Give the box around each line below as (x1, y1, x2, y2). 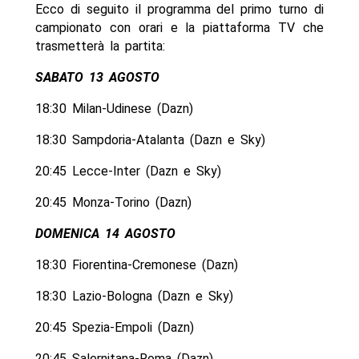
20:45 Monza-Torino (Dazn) (34, 195, 192, 211)
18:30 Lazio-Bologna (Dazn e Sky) (34, 288, 233, 305)
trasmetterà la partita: (34, 38, 165, 54)
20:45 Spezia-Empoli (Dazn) (34, 320, 194, 336)
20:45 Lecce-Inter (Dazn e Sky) (34, 163, 221, 179)
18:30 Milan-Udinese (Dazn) (34, 101, 193, 117)
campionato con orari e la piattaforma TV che (34, 20, 325, 36)
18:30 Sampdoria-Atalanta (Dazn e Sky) (34, 132, 265, 148)
